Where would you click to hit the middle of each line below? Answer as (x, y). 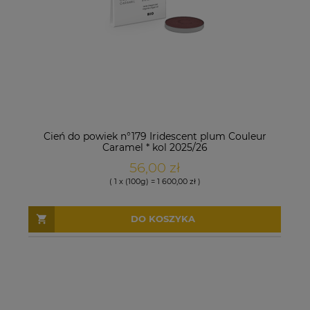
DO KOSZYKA (163, 219)
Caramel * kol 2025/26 (155, 147)
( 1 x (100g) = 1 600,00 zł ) (155, 181)
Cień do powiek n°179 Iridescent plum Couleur (155, 136)
